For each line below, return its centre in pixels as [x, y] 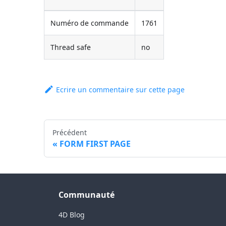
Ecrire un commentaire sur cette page [121, 89]
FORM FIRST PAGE [95, 144]
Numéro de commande [90, 23]
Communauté [87, 195]
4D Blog [72, 215]
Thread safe [71, 47]
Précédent [70, 132]
